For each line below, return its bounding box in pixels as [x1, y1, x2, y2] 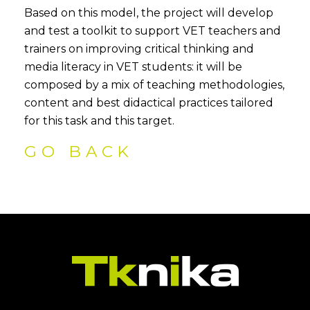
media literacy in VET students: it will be [24, 60, 242, 73]
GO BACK [24, 142, 134, 161]
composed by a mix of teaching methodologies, [24, 78, 284, 91]
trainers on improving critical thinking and [24, 42, 254, 55]
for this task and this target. [24, 114, 174, 127]
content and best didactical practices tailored [24, 96, 273, 109]
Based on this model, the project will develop [24, 6, 273, 19]
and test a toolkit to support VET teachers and [24, 24, 281, 37]
